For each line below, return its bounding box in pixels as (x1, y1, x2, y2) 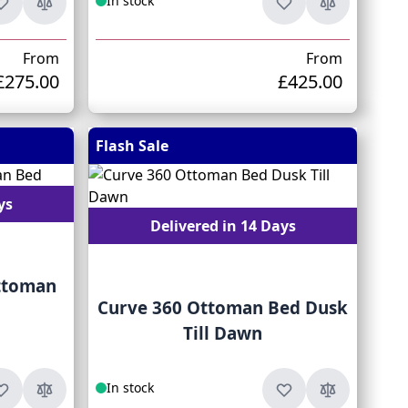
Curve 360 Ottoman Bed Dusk (97, 296, 349, 320)
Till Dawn (183, 321, 263, 345)
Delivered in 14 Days (149, 216, 296, 236)
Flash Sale (96, 136, 169, 156)
